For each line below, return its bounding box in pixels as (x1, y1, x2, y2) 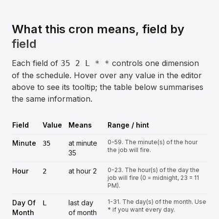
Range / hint (108, 121, 149, 129)
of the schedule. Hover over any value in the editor (12, 70, 202, 80)
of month (68, 208, 97, 217)
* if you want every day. (108, 206, 175, 213)
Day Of (12, 198, 36, 207)
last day (68, 198, 93, 207)
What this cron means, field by (12, 22, 184, 36)
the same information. (12, 94, 92, 104)
